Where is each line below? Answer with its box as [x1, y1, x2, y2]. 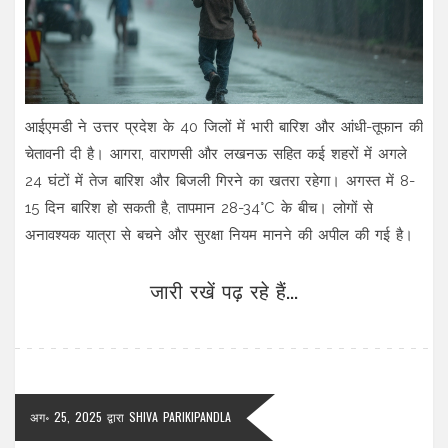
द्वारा [102, 407, 129, 425]
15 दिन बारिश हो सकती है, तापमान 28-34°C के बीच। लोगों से [25, 198, 373, 217]
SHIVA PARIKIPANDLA [129, 407, 231, 425]
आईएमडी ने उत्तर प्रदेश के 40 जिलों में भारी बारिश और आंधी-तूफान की [25, 117, 423, 136]
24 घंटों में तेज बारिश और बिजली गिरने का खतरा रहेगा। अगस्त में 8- [25, 171, 415, 190]
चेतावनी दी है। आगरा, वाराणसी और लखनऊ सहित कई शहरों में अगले [25, 144, 407, 163]
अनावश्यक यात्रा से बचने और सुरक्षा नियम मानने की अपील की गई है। [25, 225, 413, 244]
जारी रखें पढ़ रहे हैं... [150, 274, 298, 305]
